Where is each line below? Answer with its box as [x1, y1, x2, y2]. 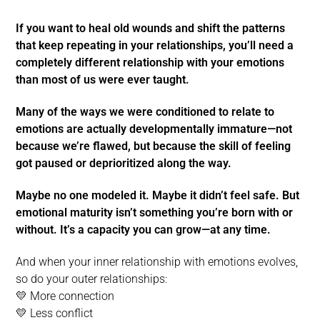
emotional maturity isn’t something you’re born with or [16, 205, 293, 219]
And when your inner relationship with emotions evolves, [16, 254, 298, 269]
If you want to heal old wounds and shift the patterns [16, 21, 285, 35]
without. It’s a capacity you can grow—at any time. [16, 222, 271, 236]
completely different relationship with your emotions [16, 55, 284, 69]
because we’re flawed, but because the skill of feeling [16, 139, 291, 153]
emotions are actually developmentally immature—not [16, 121, 292, 136]
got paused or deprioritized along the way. [16, 156, 231, 170]
